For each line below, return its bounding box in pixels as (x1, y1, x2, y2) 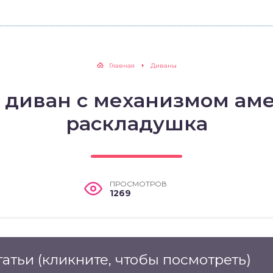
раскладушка (65, 112, 208, 135)
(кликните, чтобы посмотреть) (38, 251, 251, 268)
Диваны (150, 62, 177, 69)
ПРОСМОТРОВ (110, 179, 167, 188)
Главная (108, 62, 135, 69)
